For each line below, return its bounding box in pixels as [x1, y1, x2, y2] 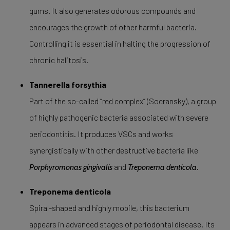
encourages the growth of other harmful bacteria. [29, 22, 197, 32]
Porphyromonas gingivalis [29, 162, 112, 172]
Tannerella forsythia [29, 80, 106, 89]
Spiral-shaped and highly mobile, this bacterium [29, 203, 189, 213]
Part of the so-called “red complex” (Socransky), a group [29, 96, 216, 106]
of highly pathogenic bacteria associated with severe [29, 112, 208, 122]
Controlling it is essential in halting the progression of [29, 39, 210, 48]
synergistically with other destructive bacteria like [29, 145, 198, 155]
